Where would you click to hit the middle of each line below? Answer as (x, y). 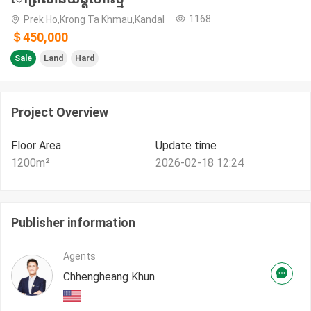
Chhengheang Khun (109, 277)
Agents (79, 257)
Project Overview (60, 112)
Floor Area (36, 146)
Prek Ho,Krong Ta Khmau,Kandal (94, 20)
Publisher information (73, 223)
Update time (186, 146)
